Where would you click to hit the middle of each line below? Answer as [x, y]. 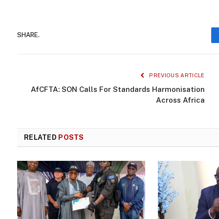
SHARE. [28, 35]
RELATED [41, 137]
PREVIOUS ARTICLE [176, 75]
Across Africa [180, 100]
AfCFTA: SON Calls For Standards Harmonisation [118, 89]
